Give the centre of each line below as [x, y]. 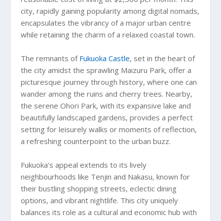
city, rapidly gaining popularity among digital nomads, [110, 11]
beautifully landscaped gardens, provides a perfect [107, 117]
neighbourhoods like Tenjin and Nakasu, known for [106, 176]
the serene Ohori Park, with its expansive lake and [106, 105]
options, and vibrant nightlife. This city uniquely [100, 200]
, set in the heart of [163, 58]
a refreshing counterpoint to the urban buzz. [96, 141]
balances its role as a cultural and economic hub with [109, 212]
